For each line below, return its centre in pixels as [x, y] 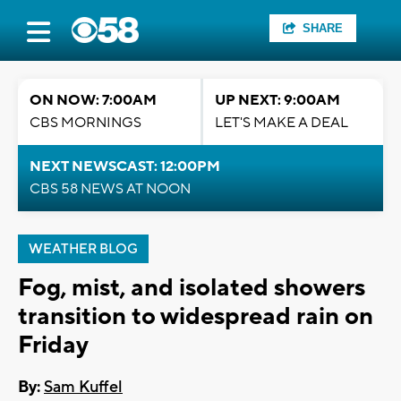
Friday [53, 345]
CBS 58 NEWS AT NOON [110, 189]
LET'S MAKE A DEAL [282, 123]
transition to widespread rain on [196, 316]
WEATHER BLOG [83, 249]
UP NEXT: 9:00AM [277, 100]
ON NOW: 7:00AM [93, 100]
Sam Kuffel [83, 388]
